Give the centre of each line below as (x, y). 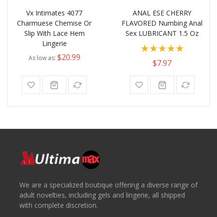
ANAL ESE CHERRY (162, 13)
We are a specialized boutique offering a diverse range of (108, 185)
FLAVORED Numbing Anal (162, 23)
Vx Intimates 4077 (54, 13)
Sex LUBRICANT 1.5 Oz (162, 33)
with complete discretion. (59, 205)
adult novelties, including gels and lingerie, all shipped (102, 195)
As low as (41, 58)
